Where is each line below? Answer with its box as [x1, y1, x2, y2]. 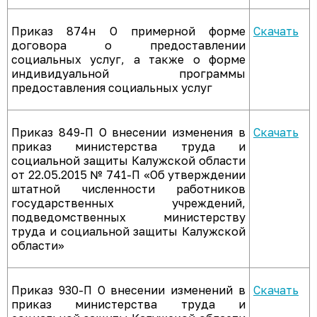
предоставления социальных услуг [11, 81, 212, 95]
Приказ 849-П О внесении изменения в [11, 125, 246, 139]
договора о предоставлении [11, 38, 246, 52]
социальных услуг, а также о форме [11, 52, 246, 67]
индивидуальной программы [11, 67, 246, 81]
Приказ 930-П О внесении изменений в [11, 283, 246, 297]
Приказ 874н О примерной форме [11, 24, 246, 38]
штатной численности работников [11, 182, 246, 196]
